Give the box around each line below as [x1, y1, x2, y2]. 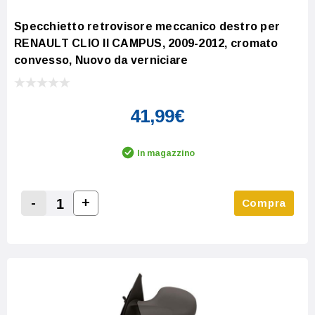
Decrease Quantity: [28, 213, 139, 226]
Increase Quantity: [80, 212, 186, 225]
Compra [241, 196, 286, 209]
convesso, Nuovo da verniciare [14, 53, 188, 66]
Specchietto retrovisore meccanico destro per [14, 20, 280, 32]
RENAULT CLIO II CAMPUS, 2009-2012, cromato [14, 37, 278, 49]
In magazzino [137, 148, 195, 158]
